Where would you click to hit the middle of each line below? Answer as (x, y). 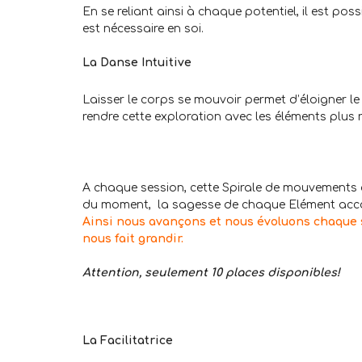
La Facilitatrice (128, 341)
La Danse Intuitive (137, 63)
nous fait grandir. (133, 239)
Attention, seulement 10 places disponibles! (211, 273)
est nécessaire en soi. (143, 29)
